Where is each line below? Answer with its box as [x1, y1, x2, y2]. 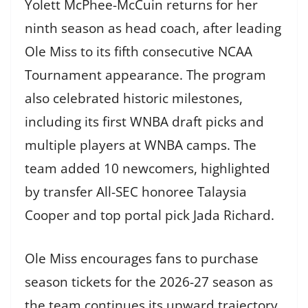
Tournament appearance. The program [25, 66, 266, 85]
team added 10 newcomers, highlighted [25, 159, 270, 178]
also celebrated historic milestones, [25, 89, 243, 108]
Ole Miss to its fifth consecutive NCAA [25, 43, 252, 61]
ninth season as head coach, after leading [25, 19, 281, 38]
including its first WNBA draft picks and [25, 113, 264, 131]
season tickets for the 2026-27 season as [25, 272, 273, 291]
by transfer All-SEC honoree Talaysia [25, 183, 247, 201]
